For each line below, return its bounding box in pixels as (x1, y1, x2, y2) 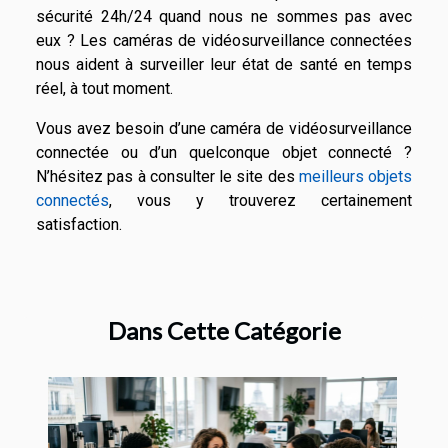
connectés (36, 191, 109, 210)
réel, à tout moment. (36, 79, 173, 98)
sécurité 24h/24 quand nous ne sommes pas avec (36, 7, 412, 26)
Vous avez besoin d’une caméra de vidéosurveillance (36, 119, 412, 138)
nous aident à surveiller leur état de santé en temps (36, 55, 412, 74)
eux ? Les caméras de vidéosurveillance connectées (36, 31, 412, 50)
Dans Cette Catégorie (107, 316, 341, 345)
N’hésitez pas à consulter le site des (36, 167, 295, 186)
